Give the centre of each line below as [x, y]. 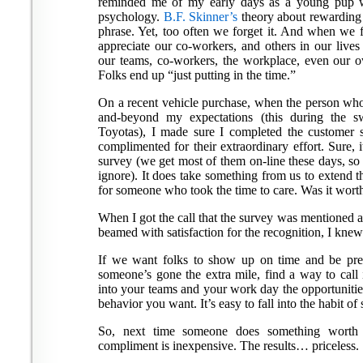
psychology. [131, 17]
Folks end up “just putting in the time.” [197, 75]
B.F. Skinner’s [202, 17]
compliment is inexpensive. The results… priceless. [228, 346]
